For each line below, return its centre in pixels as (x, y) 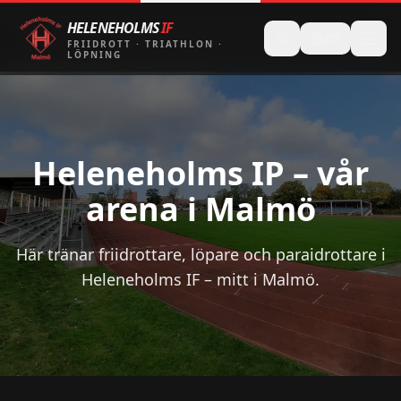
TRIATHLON (179, 44)
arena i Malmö (200, 209)
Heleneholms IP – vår (200, 173)
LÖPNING (94, 55)
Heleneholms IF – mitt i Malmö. (200, 279)
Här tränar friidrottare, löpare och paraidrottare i (200, 254)
